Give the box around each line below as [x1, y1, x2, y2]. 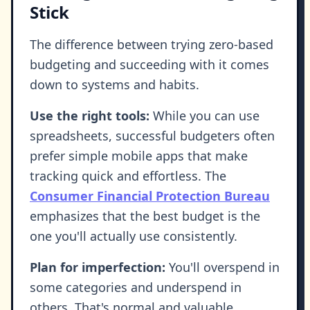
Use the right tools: [30, 107, 149, 125]
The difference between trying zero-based [30, 36, 273, 53]
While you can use [149, 107, 259, 125]
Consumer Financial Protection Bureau [30, 188, 270, 205]
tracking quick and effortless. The [30, 167, 226, 185]
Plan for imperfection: [30, 259, 165, 276]
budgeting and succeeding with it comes [30, 56, 269, 73]
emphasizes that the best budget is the [30, 208, 260, 225]
